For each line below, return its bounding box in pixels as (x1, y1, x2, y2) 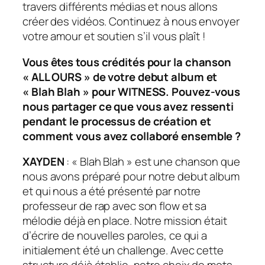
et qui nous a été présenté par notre (22, 183, 201, 199)
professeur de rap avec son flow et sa (22, 198, 207, 214)
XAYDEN (22, 154, 67, 170)
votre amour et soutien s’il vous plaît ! (22, 28, 206, 44)
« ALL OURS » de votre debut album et (22, 69, 218, 85)
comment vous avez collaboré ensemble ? (22, 128, 241, 144)
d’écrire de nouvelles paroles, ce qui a (22, 228, 208, 244)
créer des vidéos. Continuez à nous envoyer (22, 14, 240, 30)
